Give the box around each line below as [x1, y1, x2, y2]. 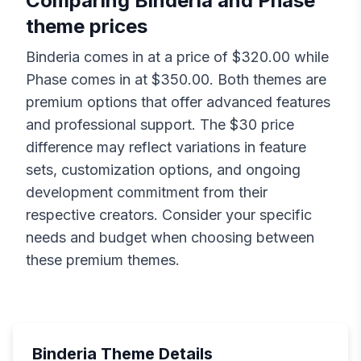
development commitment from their [26, 184, 268, 201]
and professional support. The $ [26, 116, 239, 134]
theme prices [26, 15, 147, 39]
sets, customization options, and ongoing [26, 161, 301, 179]
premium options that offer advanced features [26, 93, 330, 111]
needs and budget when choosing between [26, 229, 314, 247]
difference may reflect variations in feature [26, 139, 306, 156]
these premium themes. [26, 251, 180, 269]
